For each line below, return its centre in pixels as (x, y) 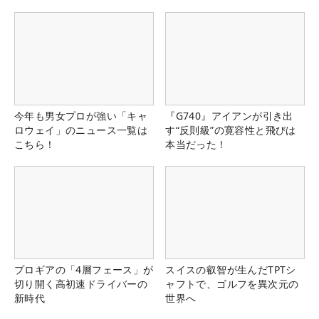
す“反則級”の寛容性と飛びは (231, 130)
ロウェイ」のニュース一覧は (81, 130)
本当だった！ (196, 145)
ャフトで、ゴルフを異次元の (232, 284)
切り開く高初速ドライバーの (81, 284)
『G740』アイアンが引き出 (229, 116)
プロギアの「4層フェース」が (84, 270)
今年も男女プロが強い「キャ (81, 116)
